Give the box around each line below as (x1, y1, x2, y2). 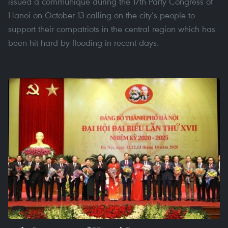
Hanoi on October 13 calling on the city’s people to (8, 9, 195, 21)
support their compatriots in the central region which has (8, 22, 215, 35)
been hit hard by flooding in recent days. (8, 36, 159, 48)
